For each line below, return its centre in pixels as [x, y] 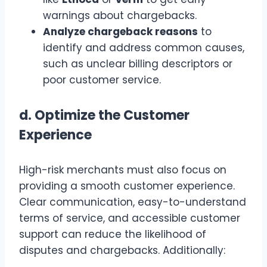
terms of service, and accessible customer [130, 218]
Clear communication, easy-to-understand [133, 202]
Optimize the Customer [112, 116]
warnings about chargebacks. [120, 15]
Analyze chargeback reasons [120, 31]
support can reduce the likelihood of [113, 235]
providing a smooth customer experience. [127, 186]
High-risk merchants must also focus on [123, 170]
